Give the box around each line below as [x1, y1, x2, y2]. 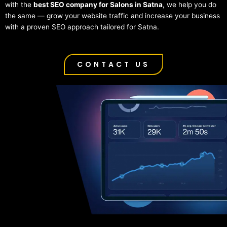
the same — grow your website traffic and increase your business [5, 11, 220, 20]
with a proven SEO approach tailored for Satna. [5, 22, 159, 31]
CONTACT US [77, 59, 150, 69]
